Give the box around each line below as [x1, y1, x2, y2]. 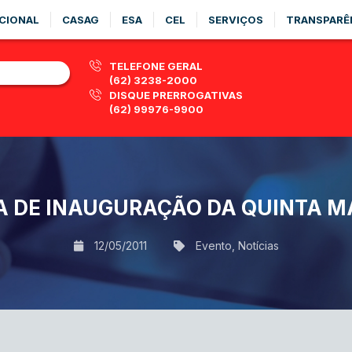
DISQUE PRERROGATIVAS [109, 89, 243, 101]
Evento [195, 238, 232, 252]
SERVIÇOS [208, 13, 263, 26]
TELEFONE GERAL [109, 60, 203, 72]
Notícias [237, 238, 279, 252]
